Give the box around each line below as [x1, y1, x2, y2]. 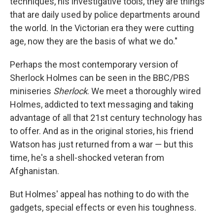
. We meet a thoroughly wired [87, 86, 201, 96]
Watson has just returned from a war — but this [10, 139, 193, 149]
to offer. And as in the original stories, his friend [10, 126, 193, 136]
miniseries [10, 86, 53, 96]
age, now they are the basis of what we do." [10, 36, 178, 46]
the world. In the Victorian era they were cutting [10, 23, 194, 33]
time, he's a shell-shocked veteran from [10, 152, 164, 163]
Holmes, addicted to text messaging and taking [10, 99, 193, 110]
